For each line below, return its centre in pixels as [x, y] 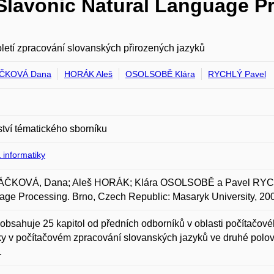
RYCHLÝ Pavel [237, 74]
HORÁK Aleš [88, 74]
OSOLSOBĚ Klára [160, 74]
